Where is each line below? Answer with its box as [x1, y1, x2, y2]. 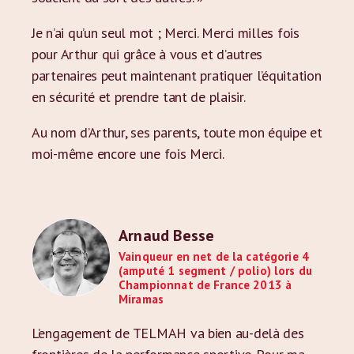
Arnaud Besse [119, 225, 215, 246]
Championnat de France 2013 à [119, 277, 292, 292]
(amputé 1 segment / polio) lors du [119, 263, 313, 278]
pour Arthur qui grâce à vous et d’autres [32, 45, 263, 63]
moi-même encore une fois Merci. [32, 145, 224, 163]
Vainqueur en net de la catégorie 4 [119, 249, 310, 264]
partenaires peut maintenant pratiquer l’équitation [32, 66, 322, 85]
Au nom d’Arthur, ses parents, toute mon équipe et [32, 123, 322, 141]
